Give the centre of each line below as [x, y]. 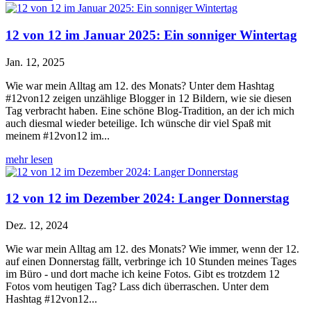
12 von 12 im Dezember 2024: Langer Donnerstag [148, 199]
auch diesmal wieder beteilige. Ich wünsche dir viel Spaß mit [138, 123]
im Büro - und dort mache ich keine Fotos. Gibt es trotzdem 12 [143, 274]
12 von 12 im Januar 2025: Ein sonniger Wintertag [151, 35]
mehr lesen [29, 159]
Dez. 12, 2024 [37, 226]
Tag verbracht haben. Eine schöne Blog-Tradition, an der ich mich [150, 110]
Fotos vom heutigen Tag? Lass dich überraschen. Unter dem [137, 287]
